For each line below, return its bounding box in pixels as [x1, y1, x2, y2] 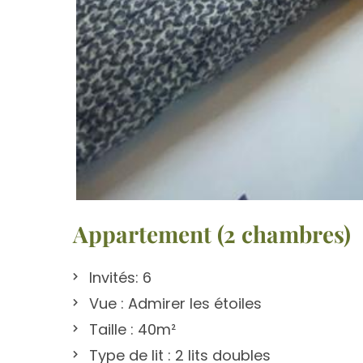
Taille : [89, 319, 134, 340]
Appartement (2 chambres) [73, 219, 351, 250]
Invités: [89, 267, 139, 288]
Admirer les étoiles [124, 293, 262, 314]
